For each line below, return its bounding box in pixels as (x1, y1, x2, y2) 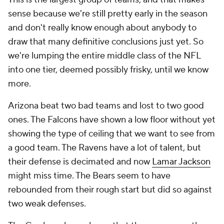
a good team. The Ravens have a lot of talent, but (8, 142, 201, 153)
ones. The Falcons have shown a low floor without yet (8, 114, 215, 125)
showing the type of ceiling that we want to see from (8, 128, 215, 139)
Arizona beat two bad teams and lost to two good (8, 100, 204, 111)
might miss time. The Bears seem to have (8, 170, 170, 181)
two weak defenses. (8, 198, 86, 209)
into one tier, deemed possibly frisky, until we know (8, 64, 208, 75)
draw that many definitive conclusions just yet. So (8, 36, 203, 47)
